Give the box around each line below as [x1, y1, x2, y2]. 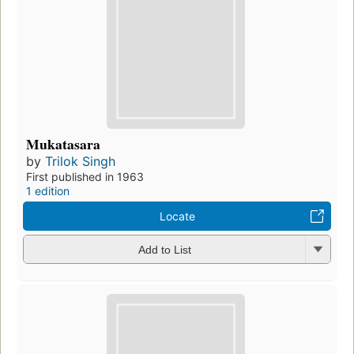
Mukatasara [26, 133, 100, 154]
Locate [159, 209, 195, 223]
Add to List [137, 243, 191, 257]
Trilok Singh [45, 153, 115, 169]
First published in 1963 [26, 169, 144, 183]
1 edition [26, 183, 70, 198]
